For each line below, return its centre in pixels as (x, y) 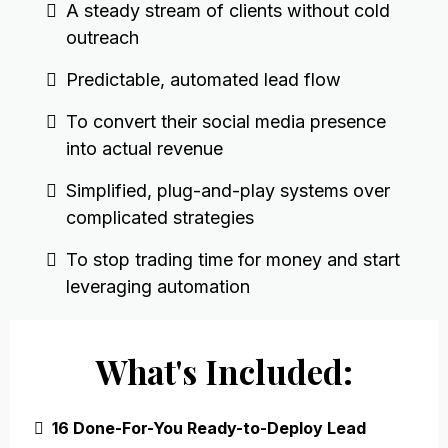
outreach (102, 37)
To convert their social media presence (226, 121)
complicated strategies (160, 217)
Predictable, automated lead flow (203, 79)
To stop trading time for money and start (233, 259)
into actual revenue (144, 148)
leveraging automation (158, 286)
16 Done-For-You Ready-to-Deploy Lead (209, 428)
